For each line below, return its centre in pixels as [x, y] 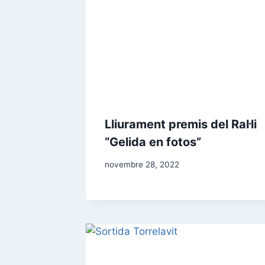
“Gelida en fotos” [153, 142]
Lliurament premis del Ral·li [181, 124]
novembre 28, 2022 [142, 165]
